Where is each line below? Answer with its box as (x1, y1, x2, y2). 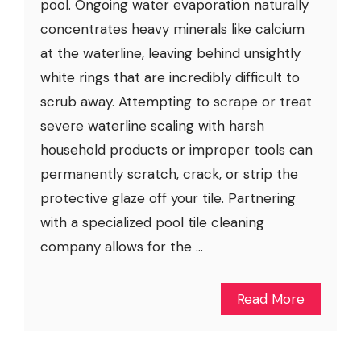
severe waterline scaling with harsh (40, 116, 264, 135)
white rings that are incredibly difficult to (40, 68, 300, 86)
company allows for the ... (40, 237, 203, 255)
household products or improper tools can (40, 140, 313, 159)
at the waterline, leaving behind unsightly (40, 44, 301, 62)
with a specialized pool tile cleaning (40, 213, 264, 231)
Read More (237, 289, 305, 308)
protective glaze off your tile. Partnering (40, 189, 296, 207)
